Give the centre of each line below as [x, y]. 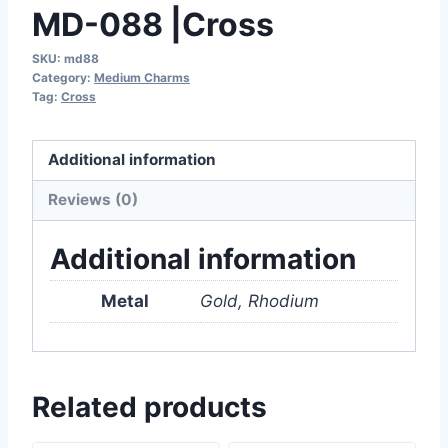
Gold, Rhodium [259, 301]
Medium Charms [142, 77]
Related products [149, 406]
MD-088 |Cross [153, 24]
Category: [63, 77]
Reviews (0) [93, 200]
